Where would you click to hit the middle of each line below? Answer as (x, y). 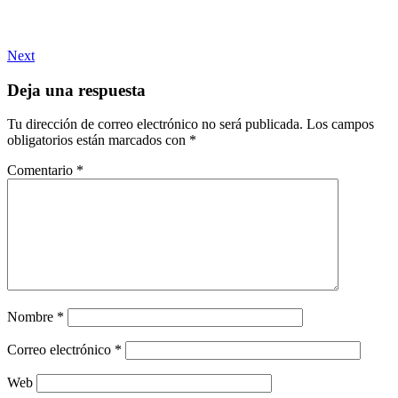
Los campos (340, 124)
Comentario (42, 171)
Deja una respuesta (76, 90)
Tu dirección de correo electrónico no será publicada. (155, 124)
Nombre (32, 317)
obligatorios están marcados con (98, 140)
